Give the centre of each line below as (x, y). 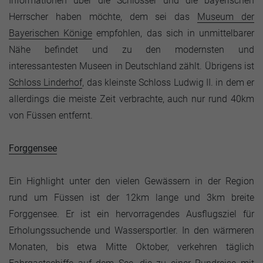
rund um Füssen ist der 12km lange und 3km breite (131, 198)
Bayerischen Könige (51, 33)
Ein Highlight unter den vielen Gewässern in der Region (131, 181)
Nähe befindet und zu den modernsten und (131, 50)
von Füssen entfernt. (51, 115)
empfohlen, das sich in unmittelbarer (173, 33)
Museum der (226, 17)
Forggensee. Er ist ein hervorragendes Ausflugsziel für (131, 214)
